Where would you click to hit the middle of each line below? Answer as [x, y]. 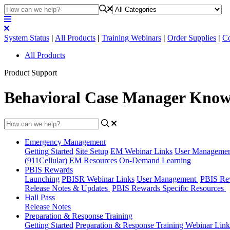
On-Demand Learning [155, 160]
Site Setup [92, 151]
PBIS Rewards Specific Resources [169, 188]
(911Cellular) [46, 160]
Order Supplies [192, 38]
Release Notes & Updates [67, 188]
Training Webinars [131, 38]
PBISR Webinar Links [98, 179]
